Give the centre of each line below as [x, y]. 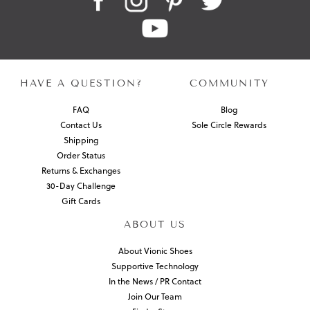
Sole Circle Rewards [229, 125]
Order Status [81, 156]
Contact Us [81, 125]
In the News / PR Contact [155, 282]
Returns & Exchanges [81, 171]
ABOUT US [155, 225]
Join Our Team [155, 297]
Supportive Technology [155, 266]
